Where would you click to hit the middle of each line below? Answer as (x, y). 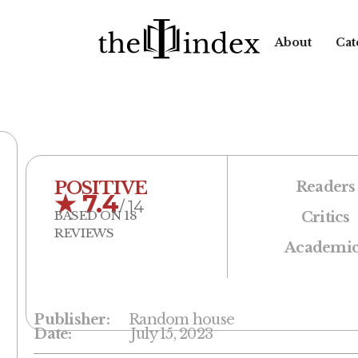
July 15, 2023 (171, 334)
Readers (325, 187)
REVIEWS (84, 233)
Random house (182, 320)
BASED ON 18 (95, 216)
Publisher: (74, 320)
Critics (325, 217)
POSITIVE (101, 189)
